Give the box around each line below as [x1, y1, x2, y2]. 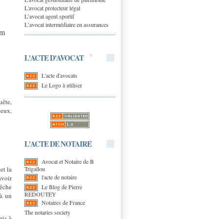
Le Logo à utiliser [42, 81, 82, 89]
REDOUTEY [24, 190, 56, 198]
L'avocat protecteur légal [24, 3, 80, 12]
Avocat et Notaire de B [42, 157, 94, 165]
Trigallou [24, 164, 45, 173]
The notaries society [24, 208, 70, 216]
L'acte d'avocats [42, 71, 77, 79]
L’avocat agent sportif [24, 12, 74, 20]
